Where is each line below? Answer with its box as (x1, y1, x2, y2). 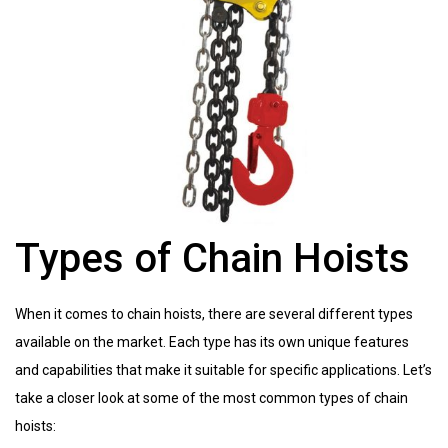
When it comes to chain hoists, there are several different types (15, 305, 413, 322)
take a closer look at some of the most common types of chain (15, 389, 408, 406)
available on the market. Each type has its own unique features (15, 333, 409, 350)
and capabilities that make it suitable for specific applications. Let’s (15, 361, 432, 378)
